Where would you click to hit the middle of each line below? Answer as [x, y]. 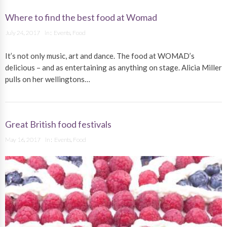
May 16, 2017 [23, 140]
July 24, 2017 [23, 33]
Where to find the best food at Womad [81, 17]
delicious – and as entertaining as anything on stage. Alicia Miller [113, 68]
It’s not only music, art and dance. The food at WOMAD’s [100, 56]
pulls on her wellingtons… [48, 79]
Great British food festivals [58, 124]
